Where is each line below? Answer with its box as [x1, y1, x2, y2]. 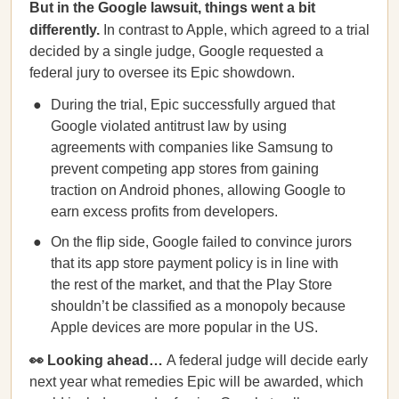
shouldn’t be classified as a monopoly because [51, 298, 346, 313]
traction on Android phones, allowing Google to [51, 183, 346, 198]
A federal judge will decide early [167, 353, 368, 368]
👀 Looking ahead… [29, 353, 167, 368]
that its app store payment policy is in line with [51, 256, 338, 271]
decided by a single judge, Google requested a [29, 44, 323, 59]
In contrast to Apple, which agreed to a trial [103, 22, 370, 37]
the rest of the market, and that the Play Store [51, 277, 332, 292]
